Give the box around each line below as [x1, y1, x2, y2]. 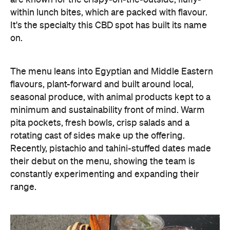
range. [10, 183, 36, 192]
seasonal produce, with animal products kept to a [10, 93, 210, 102]
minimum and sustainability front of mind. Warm [10, 106, 205, 115]
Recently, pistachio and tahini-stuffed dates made [10, 144, 211, 154]
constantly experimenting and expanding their [10, 170, 199, 179]
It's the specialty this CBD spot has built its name [10, 21, 207, 30]
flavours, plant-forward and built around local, [10, 80, 194, 89]
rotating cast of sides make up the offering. [10, 131, 185, 141]
